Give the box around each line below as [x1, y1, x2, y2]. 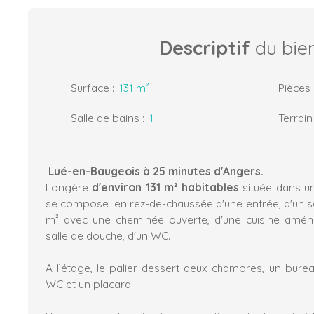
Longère [46, 179, 88, 194]
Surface [71, 80, 109, 95]
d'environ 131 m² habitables [88, 179, 239, 194]
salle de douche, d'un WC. [46, 228, 170, 243]
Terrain [278, 110, 313, 125]
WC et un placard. [46, 276, 133, 291]
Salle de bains [71, 110, 139, 125]
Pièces [278, 80, 310, 95]
